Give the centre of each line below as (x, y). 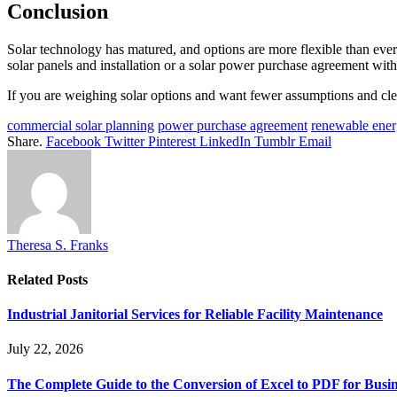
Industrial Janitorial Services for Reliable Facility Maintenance (195, 315)
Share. (25, 141)
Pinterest (172, 141)
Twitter (125, 141)
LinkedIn (225, 141)
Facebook (74, 141)
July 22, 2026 (45, 349)
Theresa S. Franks (58, 245)
